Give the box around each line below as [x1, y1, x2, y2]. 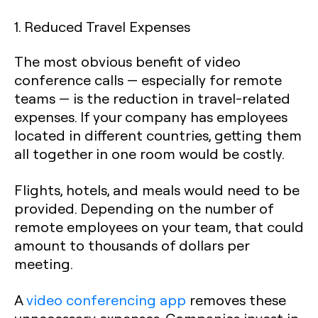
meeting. [14, 254, 73, 273]
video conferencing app [26, 290, 186, 309]
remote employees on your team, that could [14, 217, 304, 236]
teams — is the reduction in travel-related [14, 89, 290, 107]
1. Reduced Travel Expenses [14, 17, 190, 35]
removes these [186, 290, 286, 309]
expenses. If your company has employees [14, 107, 287, 126]
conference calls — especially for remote [14, 70, 282, 89]
